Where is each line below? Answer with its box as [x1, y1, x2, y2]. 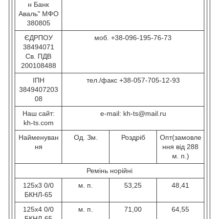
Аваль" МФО [18, 10, 59, 18]
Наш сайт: [22, 109, 55, 118]
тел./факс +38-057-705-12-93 [86, 76, 180, 85]
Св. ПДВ [25, 52, 51, 61]
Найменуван [18, 133, 59, 142]
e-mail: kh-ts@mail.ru [100, 109, 166, 118]
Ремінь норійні [87, 167, 132, 175]
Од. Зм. [73, 133, 98, 142]
